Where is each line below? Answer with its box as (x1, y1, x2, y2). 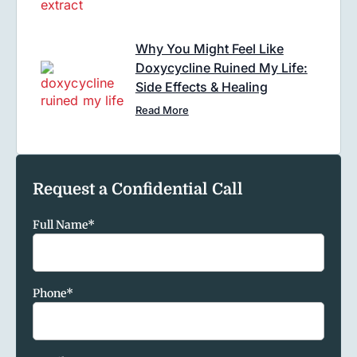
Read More (135, 103, 189, 116)
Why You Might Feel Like (135, 40, 284, 57)
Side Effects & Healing (135, 78, 268, 95)
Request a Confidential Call (33, 180, 243, 199)
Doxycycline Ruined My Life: (135, 59, 308, 76)
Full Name (33, 218, 88, 233)
